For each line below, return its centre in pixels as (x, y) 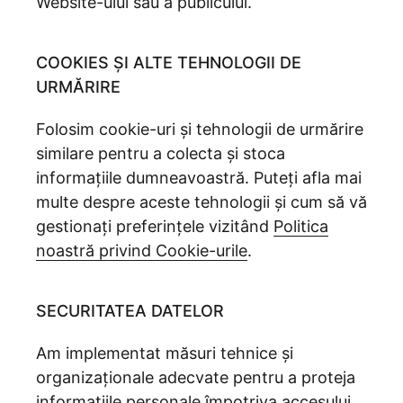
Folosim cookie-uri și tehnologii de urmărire (200, 129)
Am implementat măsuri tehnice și (165, 353)
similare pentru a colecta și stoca (161, 153)
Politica (301, 226)
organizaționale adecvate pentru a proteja (196, 377)
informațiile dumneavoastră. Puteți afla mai (199, 178)
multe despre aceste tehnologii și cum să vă (201, 202)
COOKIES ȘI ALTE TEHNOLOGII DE (169, 63)
